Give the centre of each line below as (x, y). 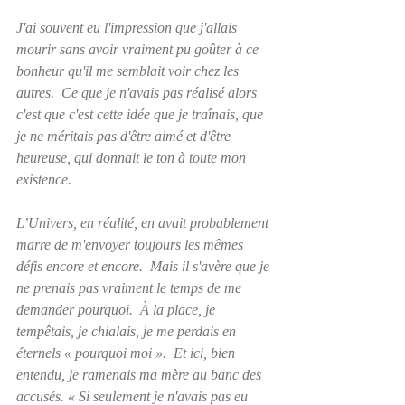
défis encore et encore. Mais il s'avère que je (145, 266)
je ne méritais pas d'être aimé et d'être (125, 136)
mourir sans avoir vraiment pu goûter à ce (139, 49)
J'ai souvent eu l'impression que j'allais (128, 27)
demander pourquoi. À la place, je (118, 309)
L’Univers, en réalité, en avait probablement (144, 222)
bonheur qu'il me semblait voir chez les (129, 71)
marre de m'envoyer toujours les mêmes (132, 244)
